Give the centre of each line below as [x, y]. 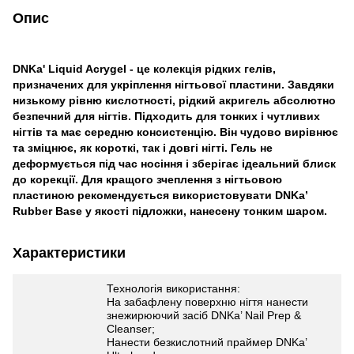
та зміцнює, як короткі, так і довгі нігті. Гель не [143, 147]
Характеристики [69, 252]
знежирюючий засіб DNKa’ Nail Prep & [204, 315]
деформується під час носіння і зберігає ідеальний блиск [174, 163]
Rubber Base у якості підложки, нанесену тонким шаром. [170, 211]
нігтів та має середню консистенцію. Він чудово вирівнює [175, 132]
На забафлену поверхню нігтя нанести [207, 301]
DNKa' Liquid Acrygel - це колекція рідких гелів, [144, 68]
